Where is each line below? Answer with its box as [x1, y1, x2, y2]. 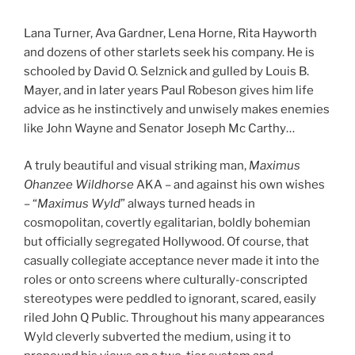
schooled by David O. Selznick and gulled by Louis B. [24, 64, 309, 79]
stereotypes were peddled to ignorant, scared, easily [24, 291, 316, 306]
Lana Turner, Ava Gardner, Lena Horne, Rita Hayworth [24, 26, 317, 41]
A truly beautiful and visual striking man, [24, 158, 249, 173]
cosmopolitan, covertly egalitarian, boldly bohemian [24, 215, 311, 230]
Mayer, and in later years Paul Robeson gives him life [24, 83, 314, 98]
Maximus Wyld [37, 196, 120, 211]
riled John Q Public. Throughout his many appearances [24, 310, 325, 325]
